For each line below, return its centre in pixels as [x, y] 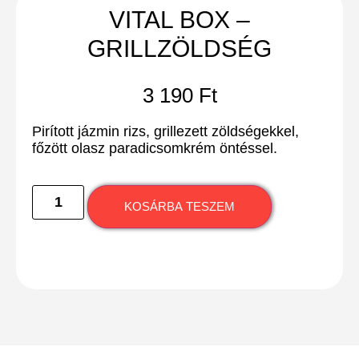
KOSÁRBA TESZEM [180, 206]
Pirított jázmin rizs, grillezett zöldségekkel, [165, 132]
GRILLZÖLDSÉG [179, 48]
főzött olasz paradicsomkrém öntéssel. [155, 149]
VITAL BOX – [179, 20]
